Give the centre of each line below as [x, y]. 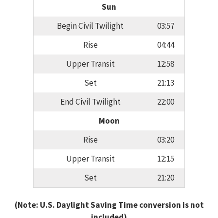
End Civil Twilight [90, 102]
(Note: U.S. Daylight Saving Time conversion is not [109, 205]
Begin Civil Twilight [90, 26]
